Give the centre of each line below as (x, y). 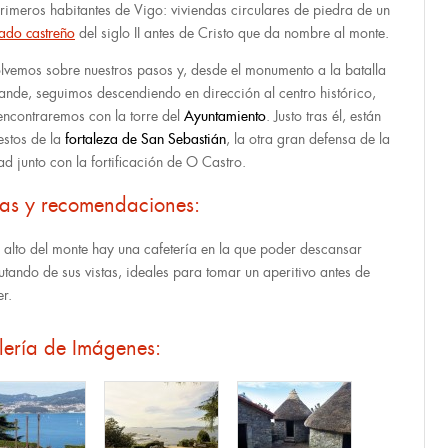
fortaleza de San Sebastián (145, 139)
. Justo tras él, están (323, 116)
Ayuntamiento (225, 116)
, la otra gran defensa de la (308, 139)
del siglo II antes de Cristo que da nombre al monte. (232, 33)
